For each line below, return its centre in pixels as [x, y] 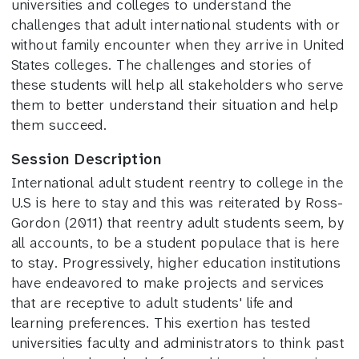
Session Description [86, 159]
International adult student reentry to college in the [177, 182]
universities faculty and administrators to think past [177, 343]
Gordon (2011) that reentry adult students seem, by [177, 222]
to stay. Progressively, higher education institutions [176, 262]
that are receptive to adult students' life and [152, 303]
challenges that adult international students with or [175, 25]
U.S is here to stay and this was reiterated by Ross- [177, 202]
